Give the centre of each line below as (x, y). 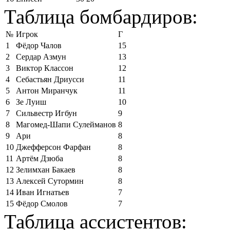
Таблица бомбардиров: (101, 17)
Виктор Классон (45, 68)
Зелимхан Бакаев (46, 170)
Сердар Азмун (41, 57)
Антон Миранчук (47, 91)
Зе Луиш (31, 102)
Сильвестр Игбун (46, 113)
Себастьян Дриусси (50, 79)
